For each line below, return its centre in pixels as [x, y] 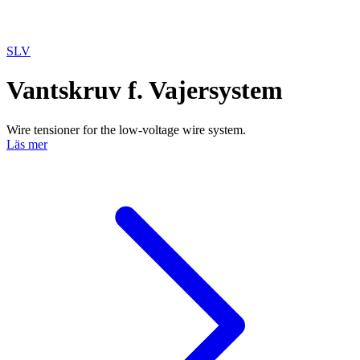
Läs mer [27, 144]
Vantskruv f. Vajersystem [145, 90]
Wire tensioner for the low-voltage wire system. [126, 129]
